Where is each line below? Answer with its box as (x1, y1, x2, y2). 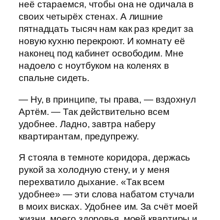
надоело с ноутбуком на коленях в (19, 60, 169, 71)
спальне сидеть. (19, 73, 89, 83)
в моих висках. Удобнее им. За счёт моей (19, 201, 198, 212)
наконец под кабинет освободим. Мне (19, 48, 184, 59)
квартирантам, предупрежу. (19, 131, 139, 141)
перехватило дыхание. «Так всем (19, 177, 165, 188)
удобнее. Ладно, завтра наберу (19, 118, 156, 129)
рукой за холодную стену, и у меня (19, 165, 169, 175)
